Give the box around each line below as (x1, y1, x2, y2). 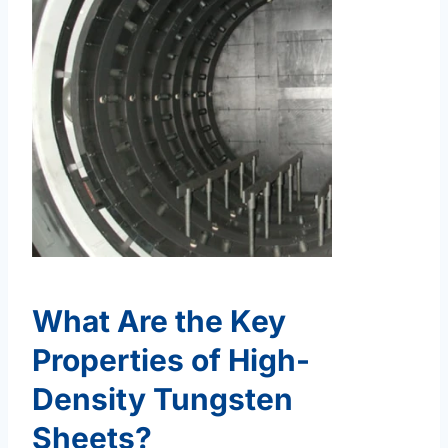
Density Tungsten (32, 381, 293, 418)
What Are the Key (32, 303, 286, 340)
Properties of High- (32, 342, 310, 379)
